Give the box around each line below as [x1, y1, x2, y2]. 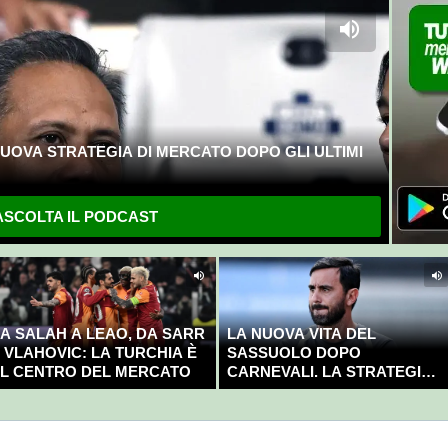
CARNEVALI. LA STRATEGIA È [226, 363, 446, 381]
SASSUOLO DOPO [226, 344, 361, 362]
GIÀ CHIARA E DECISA [226, 382, 392, 400]
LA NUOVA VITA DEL [226, 325, 376, 343]
